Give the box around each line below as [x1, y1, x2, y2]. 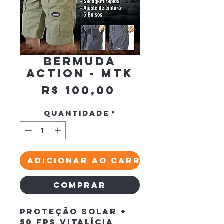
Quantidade [43, 108, 109, 118]
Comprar [53, 179, 106, 190]
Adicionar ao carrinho [27, 155, 168, 165]
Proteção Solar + [20, 206, 130, 216]
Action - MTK [26, 66, 133, 80]
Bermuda [43, 54, 116, 68]
